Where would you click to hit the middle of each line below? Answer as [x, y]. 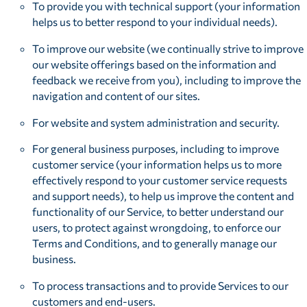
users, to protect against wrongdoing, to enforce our [157, 228]
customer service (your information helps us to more [157, 164]
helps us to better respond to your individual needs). [155, 22]
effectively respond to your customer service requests [160, 180]
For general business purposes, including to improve [156, 149]
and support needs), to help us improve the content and [163, 196]
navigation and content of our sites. [116, 95]
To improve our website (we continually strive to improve [168, 48]
